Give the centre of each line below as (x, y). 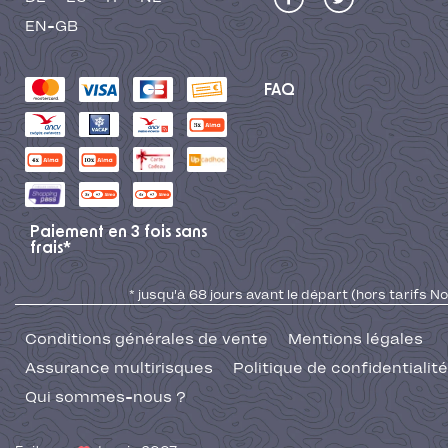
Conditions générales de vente (146, 339)
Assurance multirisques (119, 368)
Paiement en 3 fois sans (118, 232)
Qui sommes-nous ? (105, 397)
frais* (50, 248)
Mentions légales (355, 339)
